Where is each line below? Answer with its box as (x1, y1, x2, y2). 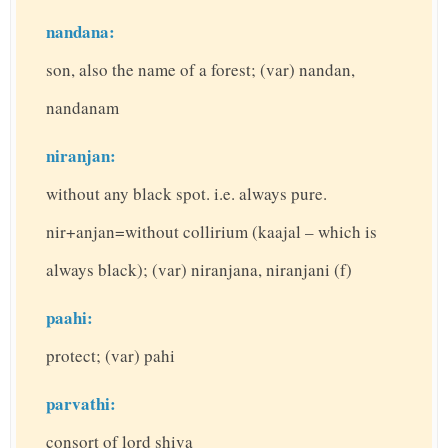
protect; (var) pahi (46, 344, 175, 368)
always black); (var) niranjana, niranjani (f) (46, 258, 352, 282)
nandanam (46, 96, 119, 120)
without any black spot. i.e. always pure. (46, 182, 327, 206)
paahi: (46, 305, 93, 331)
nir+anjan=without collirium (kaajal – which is (46, 220, 377, 244)
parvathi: (46, 391, 116, 417)
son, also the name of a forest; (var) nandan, (46, 58, 355, 82)
